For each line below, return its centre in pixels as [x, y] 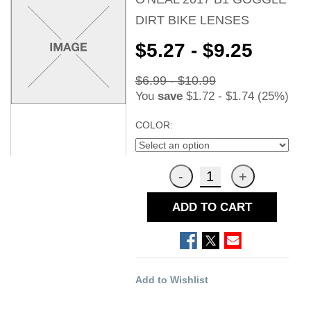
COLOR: [154, 125]
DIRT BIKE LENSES [192, 20]
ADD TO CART [212, 207]
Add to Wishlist [171, 279]
